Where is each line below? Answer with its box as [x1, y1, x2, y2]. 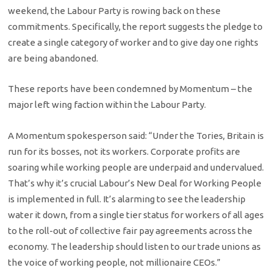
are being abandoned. [8, 53, 99, 64]
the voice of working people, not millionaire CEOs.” [8, 257, 221, 268]
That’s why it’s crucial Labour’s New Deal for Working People [8, 177, 262, 188]
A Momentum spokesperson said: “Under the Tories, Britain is [8, 130, 264, 141]
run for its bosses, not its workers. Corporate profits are [8, 146, 241, 157]
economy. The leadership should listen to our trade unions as [8, 241, 261, 252]
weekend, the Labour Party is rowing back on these [8, 5, 221, 16]
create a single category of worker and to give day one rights [8, 37, 259, 48]
